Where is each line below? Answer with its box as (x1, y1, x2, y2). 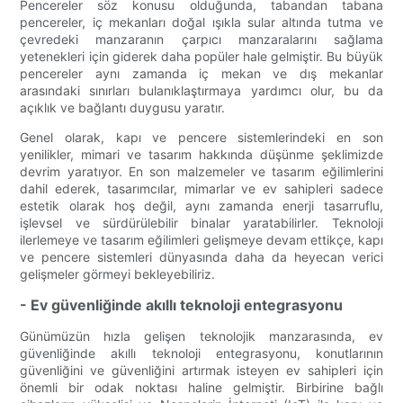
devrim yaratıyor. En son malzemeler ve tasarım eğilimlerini (20, 164, 383, 180)
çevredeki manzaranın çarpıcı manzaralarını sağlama (20, 31, 383, 48)
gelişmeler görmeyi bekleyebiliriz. (20, 266, 216, 282)
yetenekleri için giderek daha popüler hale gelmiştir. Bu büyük (20, 49, 383, 65)
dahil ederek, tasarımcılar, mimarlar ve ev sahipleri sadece (20, 181, 383, 197)
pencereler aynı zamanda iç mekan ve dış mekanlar (20, 66, 383, 82)
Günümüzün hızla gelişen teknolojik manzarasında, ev (20, 328, 383, 345)
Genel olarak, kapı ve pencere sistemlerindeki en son (20, 130, 383, 146)
